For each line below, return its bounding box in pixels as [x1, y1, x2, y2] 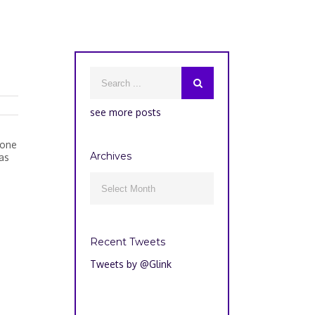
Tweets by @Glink [90, 258, 172, 270]
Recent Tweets [90, 236, 165, 248]
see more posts [90, 106, 161, 118]
